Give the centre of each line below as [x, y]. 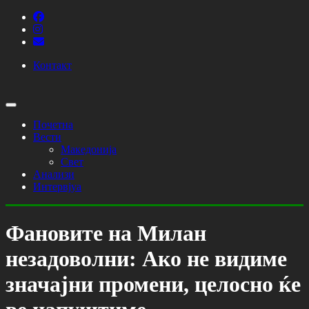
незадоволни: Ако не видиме [146, 259]
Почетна [53, 124]
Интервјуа [57, 187]
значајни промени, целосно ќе [153, 285]
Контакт [52, 65]
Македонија [89, 149]
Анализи [54, 174]
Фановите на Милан [106, 233]
